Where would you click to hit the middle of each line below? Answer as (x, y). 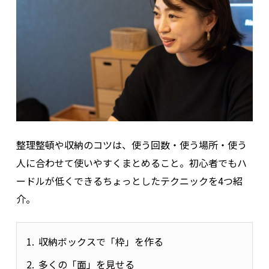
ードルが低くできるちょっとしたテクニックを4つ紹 (129, 181)
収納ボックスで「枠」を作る (101, 242)
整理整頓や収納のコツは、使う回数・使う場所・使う (131, 145)
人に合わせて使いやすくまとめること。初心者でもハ (131, 163)
